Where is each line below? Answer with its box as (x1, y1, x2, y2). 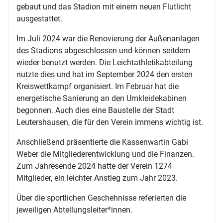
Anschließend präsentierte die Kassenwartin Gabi (16, 137, 188, 147)
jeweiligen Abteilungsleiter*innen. (16, 205, 132, 215)
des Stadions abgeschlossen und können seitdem (16, 45, 190, 55)
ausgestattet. (16, 13, 62, 23)
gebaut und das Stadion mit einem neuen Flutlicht (16, 1, 191, 11)
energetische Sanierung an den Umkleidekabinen (16, 93, 187, 103)
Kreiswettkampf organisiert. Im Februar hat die (16, 81, 179, 91)
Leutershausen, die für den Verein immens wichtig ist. (16, 117, 203, 127)
